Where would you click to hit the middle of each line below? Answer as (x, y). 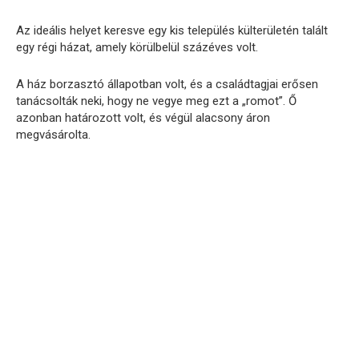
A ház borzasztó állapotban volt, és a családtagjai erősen (167, 84)
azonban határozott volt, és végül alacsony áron (143, 117)
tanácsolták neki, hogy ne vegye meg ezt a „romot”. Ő (156, 101)
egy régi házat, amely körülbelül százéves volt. (137, 47)
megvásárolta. (53, 134)
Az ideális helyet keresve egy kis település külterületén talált (172, 30)
